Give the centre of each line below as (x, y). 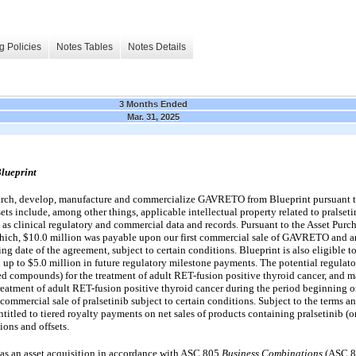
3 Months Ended (153, 104)
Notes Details (157, 47)
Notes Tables (85, 47)
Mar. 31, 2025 (153, 116)
